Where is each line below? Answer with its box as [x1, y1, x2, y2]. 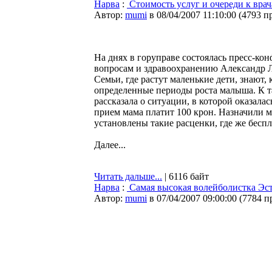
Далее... [94, 140, 126, 150]
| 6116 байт [162, 171, 209, 182]
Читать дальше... [94, 171, 162, 182]
